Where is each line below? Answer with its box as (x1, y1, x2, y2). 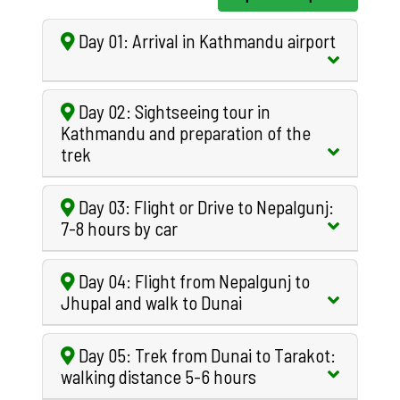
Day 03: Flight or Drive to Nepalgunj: (75, 195, 334, 218)
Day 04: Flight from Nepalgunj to (75, 269, 310, 292)
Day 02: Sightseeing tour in (75, 99, 271, 122)
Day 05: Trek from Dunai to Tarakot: (75, 343, 336, 366)
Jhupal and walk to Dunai (61, 290, 242, 313)
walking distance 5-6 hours (61, 364, 256, 387)
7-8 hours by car (61, 216, 178, 239)
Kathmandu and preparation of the (61, 121, 311, 144)
